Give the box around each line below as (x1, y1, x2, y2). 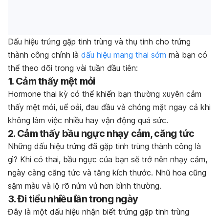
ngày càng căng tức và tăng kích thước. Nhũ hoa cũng (8, 167, 206, 177)
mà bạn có (166, 49, 207, 60)
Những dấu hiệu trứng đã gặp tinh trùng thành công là (8, 141, 201, 151)
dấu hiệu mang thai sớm (81, 49, 166, 60)
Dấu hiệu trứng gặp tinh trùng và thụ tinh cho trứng (8, 36, 191, 46)
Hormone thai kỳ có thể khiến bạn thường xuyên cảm (8, 88, 201, 99)
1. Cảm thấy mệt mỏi (8, 75, 95, 87)
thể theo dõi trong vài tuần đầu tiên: (8, 63, 138, 73)
